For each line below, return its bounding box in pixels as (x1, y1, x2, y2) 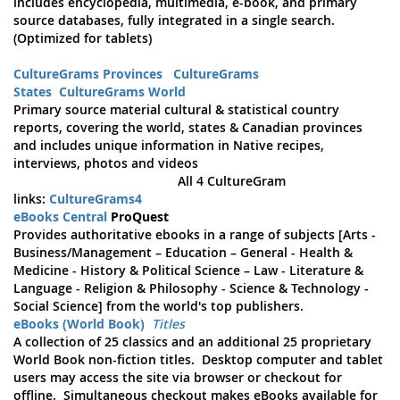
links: (13, 190, 49, 207)
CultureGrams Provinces (13, 65, 162, 82)
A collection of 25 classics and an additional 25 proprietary (13, 333, 371, 350)
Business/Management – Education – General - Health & (13, 244, 353, 261)
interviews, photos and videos (13, 154, 198, 171)
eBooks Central (13, 208, 107, 225)
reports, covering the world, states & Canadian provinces (13, 119, 362, 136)
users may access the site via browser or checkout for (13, 369, 342, 386)
